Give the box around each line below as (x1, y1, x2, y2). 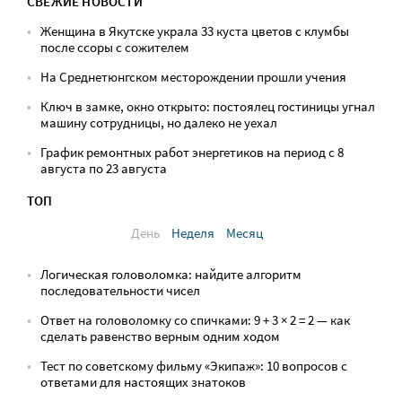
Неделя (170, 223, 214, 241)
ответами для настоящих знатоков (40, 372, 246, 390)
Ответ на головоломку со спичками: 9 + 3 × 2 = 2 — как (40, 310, 350, 328)
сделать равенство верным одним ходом (40, 327, 280, 345)
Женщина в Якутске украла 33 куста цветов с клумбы (40, 22, 349, 39)
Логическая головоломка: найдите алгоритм (40, 265, 301, 283)
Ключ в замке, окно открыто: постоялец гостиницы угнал (40, 97, 375, 115)
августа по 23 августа (40, 159, 167, 177)
